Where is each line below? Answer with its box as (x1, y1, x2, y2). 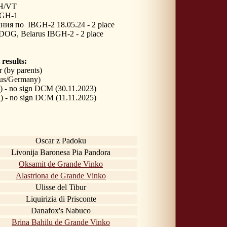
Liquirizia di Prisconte (25, 194, 96, 203)
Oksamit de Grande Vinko (19, 159, 103, 168)
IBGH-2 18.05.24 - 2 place (25, 20, 117, 29)
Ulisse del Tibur (35, 182, 86, 192)
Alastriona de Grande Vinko (16, 171, 106, 180)
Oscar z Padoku (35, 136, 86, 145)
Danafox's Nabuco (31, 206, 91, 215)
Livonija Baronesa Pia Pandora (11, 147, 110, 157)
